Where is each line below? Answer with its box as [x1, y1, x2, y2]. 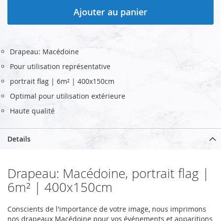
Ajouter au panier [74, 5, 147, 18]
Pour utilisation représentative [10, 61, 110, 71]
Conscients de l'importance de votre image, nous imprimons [7, 204, 206, 214]
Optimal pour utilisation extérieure [10, 91, 125, 101]
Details [7, 134, 31, 144]
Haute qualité [10, 106, 55, 115]
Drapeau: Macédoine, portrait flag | [7, 164, 209, 182]
